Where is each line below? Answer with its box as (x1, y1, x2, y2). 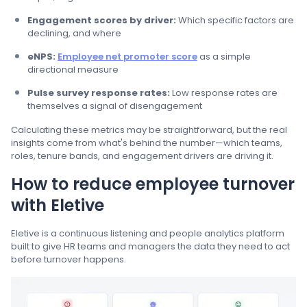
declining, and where (27, 26, 121, 40)
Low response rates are (170, 86, 278, 99)
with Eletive (11, 193, 104, 217)
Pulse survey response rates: (27, 86, 170, 99)
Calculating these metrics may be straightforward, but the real (11, 123, 287, 136)
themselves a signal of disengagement (27, 99, 202, 112)
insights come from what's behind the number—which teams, (11, 136, 282, 149)
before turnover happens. (11, 252, 126, 266)
